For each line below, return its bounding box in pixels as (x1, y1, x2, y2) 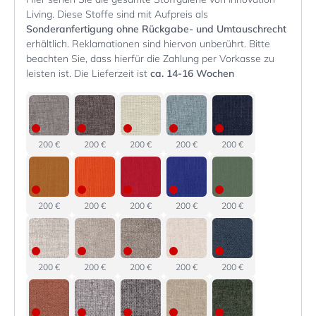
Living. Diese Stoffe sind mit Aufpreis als (26, 8, 208, 21)
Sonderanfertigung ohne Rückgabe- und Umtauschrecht (26, 23, 286, 36)
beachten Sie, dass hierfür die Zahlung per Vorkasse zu (26, 52, 274, 66)
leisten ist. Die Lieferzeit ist (26, 67, 150, 80)
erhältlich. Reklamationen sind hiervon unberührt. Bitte (26, 37, 270, 51)
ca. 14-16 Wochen (150, 67, 234, 80)
